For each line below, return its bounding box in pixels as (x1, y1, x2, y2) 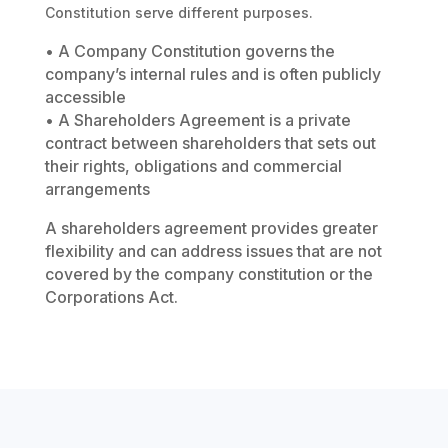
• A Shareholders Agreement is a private (44, 110, 351, 131)
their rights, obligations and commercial (44, 156, 342, 177)
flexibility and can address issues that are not (44, 241, 382, 262)
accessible (44, 87, 126, 108)
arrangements (44, 179, 150, 200)
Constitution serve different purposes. (44, 4, 313, 22)
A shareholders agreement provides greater (44, 218, 378, 239)
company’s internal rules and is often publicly (44, 64, 381, 85)
